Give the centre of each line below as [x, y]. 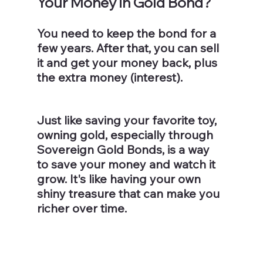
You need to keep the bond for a [128, 33]
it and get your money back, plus [128, 63]
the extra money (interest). [109, 77]
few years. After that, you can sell [129, 48]
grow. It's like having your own [120, 179]
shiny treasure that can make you [129, 194]
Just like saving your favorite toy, [128, 120]
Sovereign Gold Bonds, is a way [124, 150]
